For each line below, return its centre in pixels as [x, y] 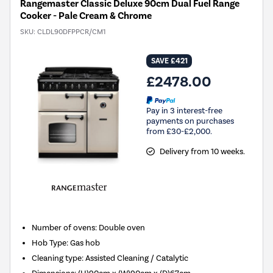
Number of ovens [64, 228]
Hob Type [49, 243]
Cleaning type [57, 258]
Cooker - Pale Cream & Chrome [86, 16]
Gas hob [85, 243]
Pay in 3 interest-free [184, 110]
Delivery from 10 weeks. [202, 151]
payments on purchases [190, 121]
